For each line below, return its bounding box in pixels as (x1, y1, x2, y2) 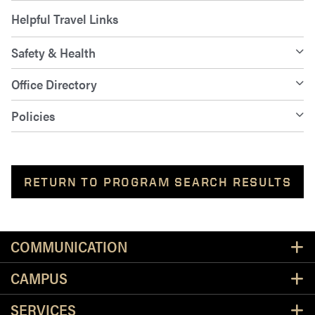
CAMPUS (11, 268, 67, 289)
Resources (156, 232, 271, 257)
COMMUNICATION (11, 236, 127, 257)
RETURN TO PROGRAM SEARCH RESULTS (23, 174, 292, 190)
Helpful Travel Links (11, 10, 118, 28)
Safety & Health (11, 44, 96, 62)
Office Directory (11, 75, 97, 94)
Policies (11, 107, 55, 125)
